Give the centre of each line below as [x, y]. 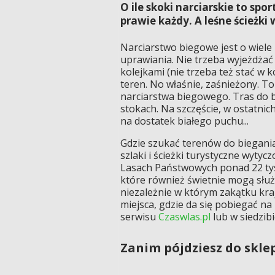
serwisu [139, 216]
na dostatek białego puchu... [184, 121]
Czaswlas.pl [184, 216]
